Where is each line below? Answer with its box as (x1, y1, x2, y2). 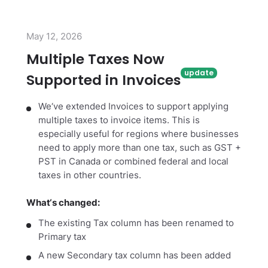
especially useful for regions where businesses (38, 129, 239, 140)
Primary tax (38, 232, 86, 242)
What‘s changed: (26, 197, 100, 208)
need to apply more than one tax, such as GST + (38, 142, 241, 154)
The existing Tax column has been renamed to (38, 218, 234, 229)
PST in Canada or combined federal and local (38, 156, 229, 167)
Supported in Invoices (26, 71, 181, 90)
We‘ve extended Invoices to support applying (38, 101, 229, 112)
